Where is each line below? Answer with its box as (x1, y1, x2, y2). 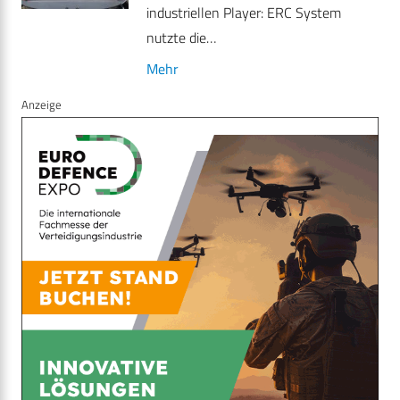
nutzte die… (146, 27, 216, 49)
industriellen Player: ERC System (146, 2, 341, 24)
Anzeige (21, 95, 62, 113)
